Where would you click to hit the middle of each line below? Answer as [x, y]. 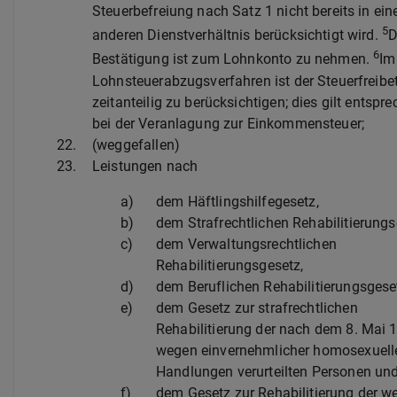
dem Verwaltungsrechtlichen [246, 244]
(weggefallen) [136, 144]
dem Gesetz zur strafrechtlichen [257, 307]
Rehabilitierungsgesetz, [230, 265]
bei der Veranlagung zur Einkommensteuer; [229, 123]
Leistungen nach [145, 166]
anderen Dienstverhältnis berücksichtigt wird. [237, 35]
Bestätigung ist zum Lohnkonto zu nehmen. [233, 59]
